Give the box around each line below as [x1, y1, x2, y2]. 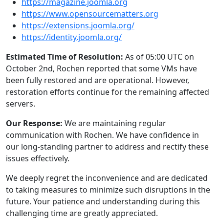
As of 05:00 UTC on [123, 51, 194, 62]
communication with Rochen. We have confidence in [6, 129, 199, 140]
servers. [6, 98, 35, 109]
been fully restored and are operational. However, [6, 74, 189, 86]
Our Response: [6, 117, 63, 129]
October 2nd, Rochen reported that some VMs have [6, 63, 197, 74]
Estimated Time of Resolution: [6, 51, 123, 62]
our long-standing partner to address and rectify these [6, 141, 209, 152]
